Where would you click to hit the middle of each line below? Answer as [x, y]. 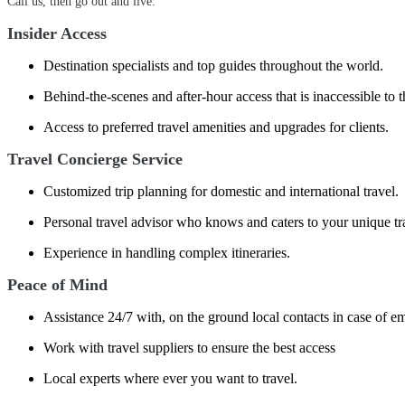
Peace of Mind [57, 285]
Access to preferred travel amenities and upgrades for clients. [216, 127]
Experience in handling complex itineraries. [167, 253]
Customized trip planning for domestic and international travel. [221, 191]
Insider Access [57, 33]
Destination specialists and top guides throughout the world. [213, 66]
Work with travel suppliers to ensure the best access [189, 348]
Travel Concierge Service [95, 159]
